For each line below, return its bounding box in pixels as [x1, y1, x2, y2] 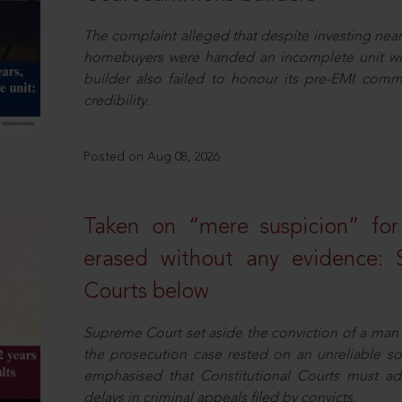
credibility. [83, 94, 149, 109]
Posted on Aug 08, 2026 [83, 151, 220, 163]
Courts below [83, 282, 209, 303]
